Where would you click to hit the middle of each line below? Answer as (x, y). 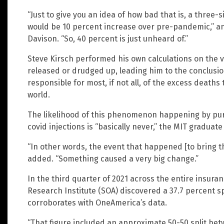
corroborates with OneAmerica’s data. (97, 202)
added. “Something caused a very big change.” (113, 158)
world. (39, 94)
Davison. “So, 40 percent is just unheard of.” (108, 38)
